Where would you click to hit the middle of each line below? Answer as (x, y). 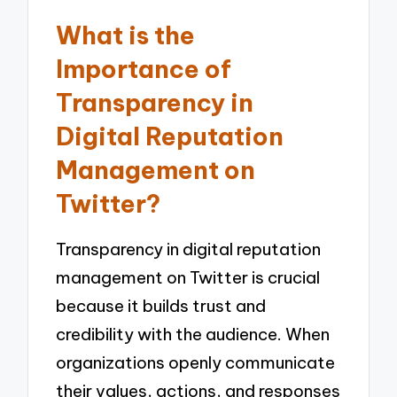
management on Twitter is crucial (188, 278)
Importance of (144, 69)
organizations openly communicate (196, 363)
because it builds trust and (161, 306)
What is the (126, 35)
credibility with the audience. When (193, 335)
